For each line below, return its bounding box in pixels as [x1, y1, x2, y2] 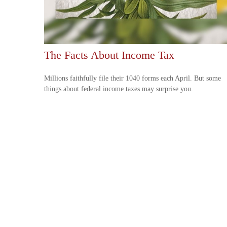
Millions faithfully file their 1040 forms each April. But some [44, 74, 221, 82]
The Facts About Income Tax [44, 48, 174, 61]
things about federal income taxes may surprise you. [44, 85, 193, 93]
